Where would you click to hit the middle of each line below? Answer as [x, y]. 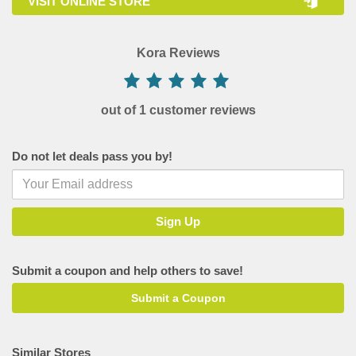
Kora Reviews [178, 53]
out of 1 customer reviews [178, 110]
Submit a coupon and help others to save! [128, 271]
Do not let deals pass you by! [92, 156]
